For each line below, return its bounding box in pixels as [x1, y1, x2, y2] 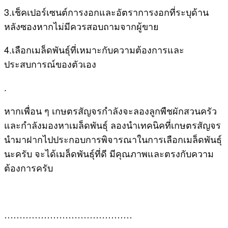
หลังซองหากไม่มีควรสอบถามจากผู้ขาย [4, 19, 159, 33]
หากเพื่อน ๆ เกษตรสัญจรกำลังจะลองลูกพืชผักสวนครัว [4, 103, 217, 117]
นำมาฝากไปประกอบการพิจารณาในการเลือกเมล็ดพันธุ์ [4, 132, 222, 146]
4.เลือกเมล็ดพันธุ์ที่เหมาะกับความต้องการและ [4, 42, 184, 56]
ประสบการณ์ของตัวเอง [4, 56, 96, 70]
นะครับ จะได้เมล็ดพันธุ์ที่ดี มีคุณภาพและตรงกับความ [4, 146, 214, 160]
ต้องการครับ [4, 160, 53, 174]
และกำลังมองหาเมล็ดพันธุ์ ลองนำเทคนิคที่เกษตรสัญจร [4, 118, 221, 131]
